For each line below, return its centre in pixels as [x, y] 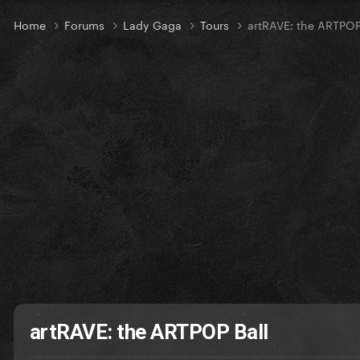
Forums [86, 25]
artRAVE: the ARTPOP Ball [149, 332]
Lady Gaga [154, 25]
